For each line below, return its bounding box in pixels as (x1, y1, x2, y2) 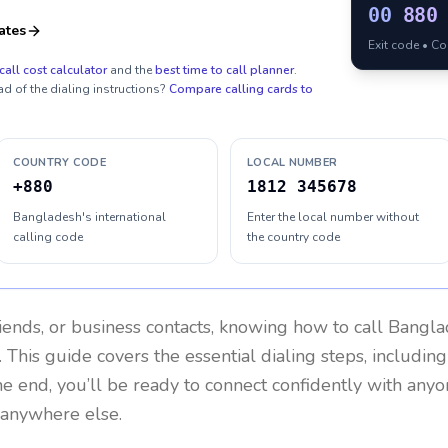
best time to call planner (155, 62, 294, 78)
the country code (247, 229, 340, 245)
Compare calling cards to (169, 81, 313, 97)
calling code (12, 229, 83, 245)
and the (110, 62, 152, 78)
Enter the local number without (247, 209, 419, 225)
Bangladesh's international (12, 209, 166, 225)
